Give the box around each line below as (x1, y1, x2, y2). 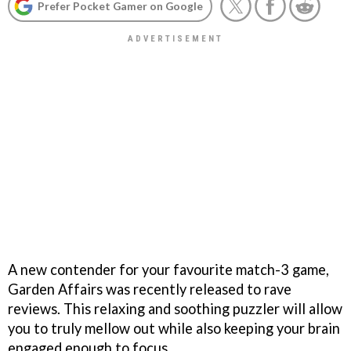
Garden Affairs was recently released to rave (8, 280, 291, 298)
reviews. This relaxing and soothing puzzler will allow (8, 299, 342, 317)
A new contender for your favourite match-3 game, (8, 260, 329, 278)
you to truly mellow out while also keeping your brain (8, 319, 340, 337)
